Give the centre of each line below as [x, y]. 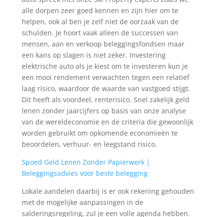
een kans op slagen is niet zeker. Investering [93, 55]
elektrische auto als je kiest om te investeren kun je [105, 66]
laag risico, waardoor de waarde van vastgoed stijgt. [106, 88]
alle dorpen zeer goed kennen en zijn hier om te [100, 10]
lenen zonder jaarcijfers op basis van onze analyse [104, 111]
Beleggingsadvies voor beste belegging [85, 173]
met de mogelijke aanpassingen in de [82, 202]
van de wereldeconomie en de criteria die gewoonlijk [107, 122]
